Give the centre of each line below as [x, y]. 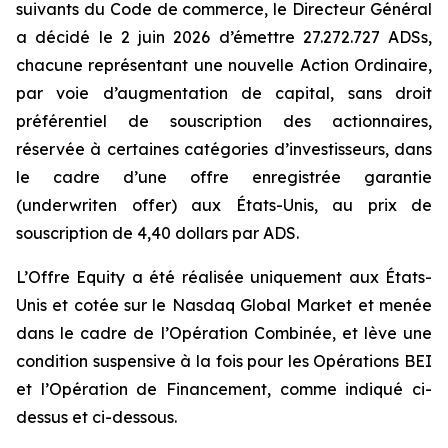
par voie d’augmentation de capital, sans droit [224, 93]
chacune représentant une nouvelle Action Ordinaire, [224, 65]
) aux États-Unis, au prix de [301, 205]
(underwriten [74, 205]
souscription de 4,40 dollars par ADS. [157, 233]
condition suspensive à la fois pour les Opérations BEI [224, 361]
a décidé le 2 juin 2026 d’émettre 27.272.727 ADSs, [224, 37]
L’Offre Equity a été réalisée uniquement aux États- [224, 277]
